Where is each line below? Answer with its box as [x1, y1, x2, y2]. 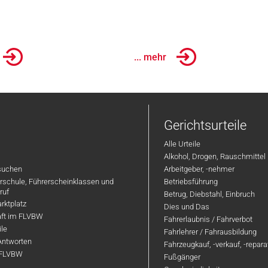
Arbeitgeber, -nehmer [164, 165, 235, 173]
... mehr [134, 51, 166, 63]
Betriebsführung [164, 177, 218, 186]
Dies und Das [164, 202, 210, 211]
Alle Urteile [164, 139, 201, 148]
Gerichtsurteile [164, 118, 247, 133]
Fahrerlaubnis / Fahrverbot [164, 215, 253, 224]
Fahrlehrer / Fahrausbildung [164, 227, 257, 236]
